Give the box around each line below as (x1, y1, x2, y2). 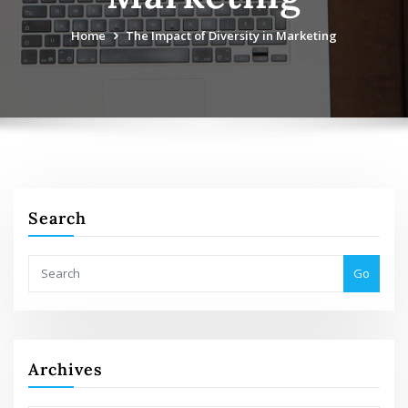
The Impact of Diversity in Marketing (125, 27, 337, 45)
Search (28, 207, 87, 229)
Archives (28, 358, 104, 380)
